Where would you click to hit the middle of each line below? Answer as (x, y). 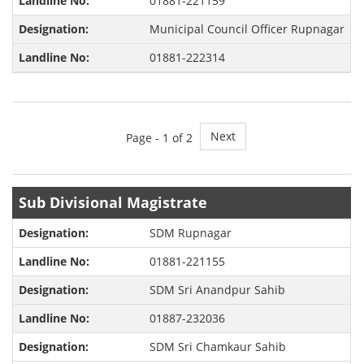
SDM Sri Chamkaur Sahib (217, 347)
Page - (144, 138)
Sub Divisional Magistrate (113, 203)
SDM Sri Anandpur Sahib (217, 290)
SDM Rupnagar (190, 233)
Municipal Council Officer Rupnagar (247, 29)
